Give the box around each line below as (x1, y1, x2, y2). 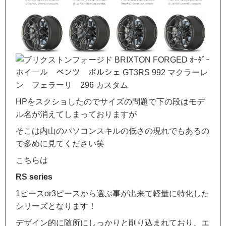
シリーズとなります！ (16, 202, 96, 211)
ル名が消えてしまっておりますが (16, 110, 137, 119)
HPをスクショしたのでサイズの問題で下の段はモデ (16, 97, 205, 106)
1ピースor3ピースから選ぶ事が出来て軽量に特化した (16, 189, 209, 198)
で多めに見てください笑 (16, 139, 104, 148)
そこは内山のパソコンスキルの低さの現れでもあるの (16, 127, 209, 136)
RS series (16, 173, 52, 182)
